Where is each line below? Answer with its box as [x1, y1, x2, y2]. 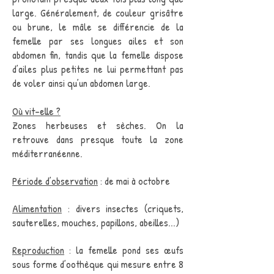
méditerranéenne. [12, 146, 83, 160]
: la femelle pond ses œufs [64, 243, 183, 257]
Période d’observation [12, 174, 98, 188]
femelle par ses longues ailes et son [12, 34, 183, 48]
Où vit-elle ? [12, 104, 61, 118]
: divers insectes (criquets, [62, 201, 183, 215]
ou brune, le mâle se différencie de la [12, 20, 183, 34]
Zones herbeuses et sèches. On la [12, 118, 183, 132]
